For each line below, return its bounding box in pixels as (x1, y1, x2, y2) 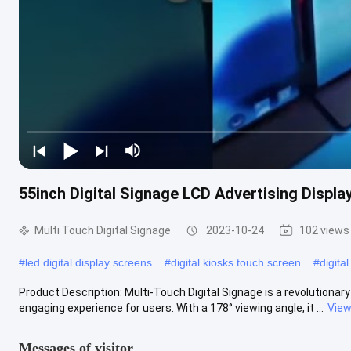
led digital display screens (25, 255, 152, 269)
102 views (299, 223, 349, 237)
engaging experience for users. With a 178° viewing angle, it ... (19, 301, 324, 314)
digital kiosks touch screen (171, 255, 301, 269)
